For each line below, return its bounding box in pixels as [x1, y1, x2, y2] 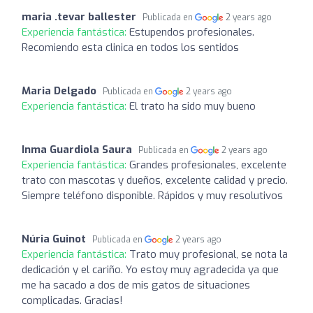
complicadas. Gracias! [22, 293, 123, 307]
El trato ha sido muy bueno [129, 99, 256, 113]
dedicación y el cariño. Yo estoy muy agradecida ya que [22, 262, 279, 277]
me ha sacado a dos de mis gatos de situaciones [22, 277, 250, 292]
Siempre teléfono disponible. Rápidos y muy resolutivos [22, 188, 283, 203]
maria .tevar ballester [22, 9, 136, 24]
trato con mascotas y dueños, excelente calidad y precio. [22, 173, 288, 187]
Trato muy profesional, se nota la [129, 247, 288, 261]
